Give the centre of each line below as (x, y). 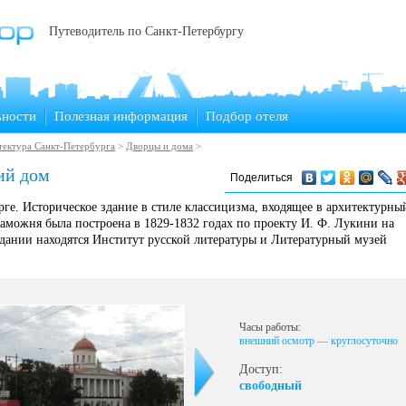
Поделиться (261, 178)
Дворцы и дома (159, 146)
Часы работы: (270, 327)
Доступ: (261, 369)
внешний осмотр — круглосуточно (319, 341)
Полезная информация (121, 116)
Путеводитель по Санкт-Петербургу (146, 31)
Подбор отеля (247, 116)
